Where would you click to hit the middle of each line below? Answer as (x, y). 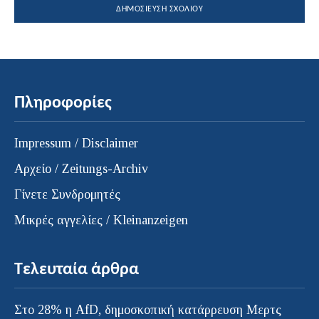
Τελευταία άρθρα (77, 270)
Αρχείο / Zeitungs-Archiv (81, 169)
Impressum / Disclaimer (76, 143)
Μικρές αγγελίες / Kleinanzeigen (101, 220)
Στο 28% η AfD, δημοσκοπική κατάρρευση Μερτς (148, 310)
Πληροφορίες (63, 104)
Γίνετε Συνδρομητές (67, 195)
